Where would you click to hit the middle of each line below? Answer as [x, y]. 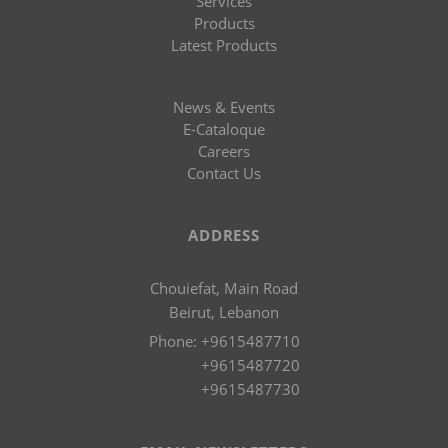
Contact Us [224, 173]
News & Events [224, 107]
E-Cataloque [224, 129]
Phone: [174, 341]
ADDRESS [224, 235]
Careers [224, 151]
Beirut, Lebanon [224, 312]
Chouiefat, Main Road [224, 288]
